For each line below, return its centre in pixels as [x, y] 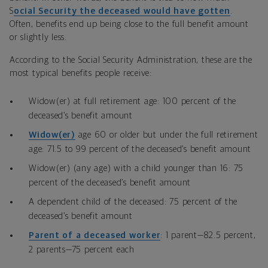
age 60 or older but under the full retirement [167, 135]
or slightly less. [38, 38]
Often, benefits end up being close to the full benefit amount [129, 25]
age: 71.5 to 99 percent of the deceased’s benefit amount [140, 150]
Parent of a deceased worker [95, 236]
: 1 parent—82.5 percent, [208, 236]
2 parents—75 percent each [82, 250]
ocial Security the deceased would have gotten [122, 11]
